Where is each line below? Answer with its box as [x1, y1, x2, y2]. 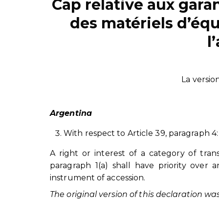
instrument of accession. [50, 173, 146, 182]
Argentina [50, 108, 92, 118]
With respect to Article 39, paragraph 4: [64, 128, 218, 138]
